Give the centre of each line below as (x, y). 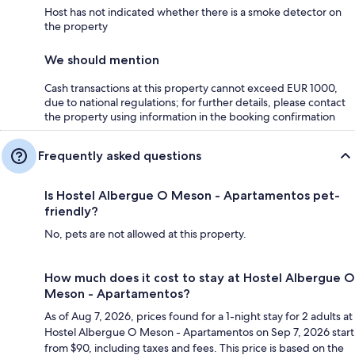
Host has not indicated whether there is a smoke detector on (193, 11)
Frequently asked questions (120, 155)
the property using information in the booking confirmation (190, 116)
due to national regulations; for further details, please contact (195, 102)
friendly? (71, 211)
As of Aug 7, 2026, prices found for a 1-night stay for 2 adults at (198, 316)
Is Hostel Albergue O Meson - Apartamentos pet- (192, 195)
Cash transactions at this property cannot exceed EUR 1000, (191, 88)
